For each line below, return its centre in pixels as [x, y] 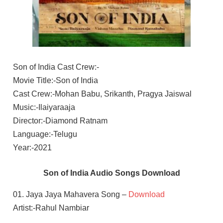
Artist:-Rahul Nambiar [51, 208]
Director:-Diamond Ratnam [60, 120]
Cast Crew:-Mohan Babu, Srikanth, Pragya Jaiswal [102, 94]
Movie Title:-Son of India [55, 80]
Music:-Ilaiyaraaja [44, 107]
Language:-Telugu [45, 134]
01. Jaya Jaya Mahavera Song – [70, 194]
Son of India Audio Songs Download [111, 173]
